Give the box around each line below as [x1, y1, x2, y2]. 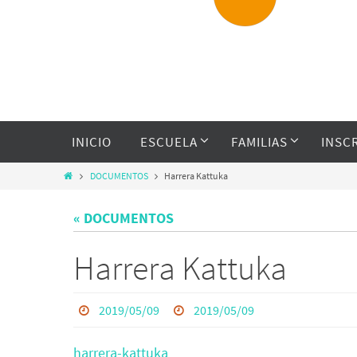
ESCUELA [140, 133, 198, 151]
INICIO [72, 133, 112, 151]
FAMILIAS [231, 133, 288, 151]
